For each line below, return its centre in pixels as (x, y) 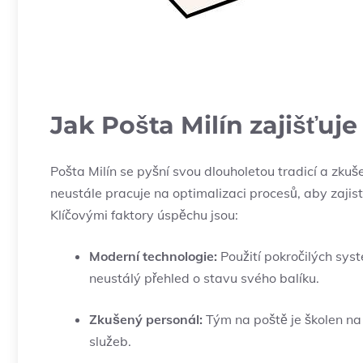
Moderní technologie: (153, 256)
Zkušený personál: (146, 320)
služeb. (110, 342)
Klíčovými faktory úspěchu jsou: (144, 215)
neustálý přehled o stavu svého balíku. (204, 278)
